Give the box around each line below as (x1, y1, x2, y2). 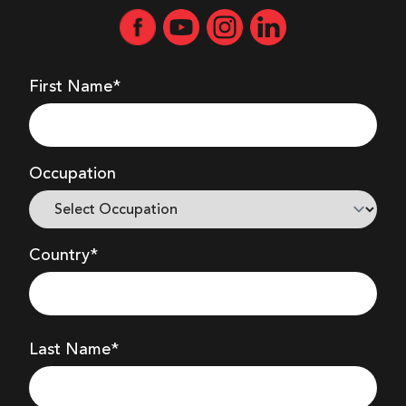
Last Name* (29, 342, 119, 358)
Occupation (29, 166, 116, 182)
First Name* (29, 79, 121, 95)
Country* (29, 247, 98, 264)
